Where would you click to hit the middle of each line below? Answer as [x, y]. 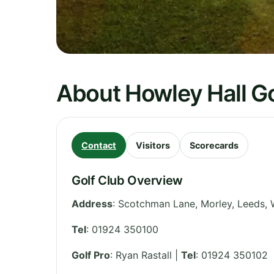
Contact [99, 145]
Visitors [153, 145]
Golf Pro [91, 255]
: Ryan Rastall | [146, 255]
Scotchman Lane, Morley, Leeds [191, 203]
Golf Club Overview [127, 180]
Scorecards [214, 145]
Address [92, 203]
